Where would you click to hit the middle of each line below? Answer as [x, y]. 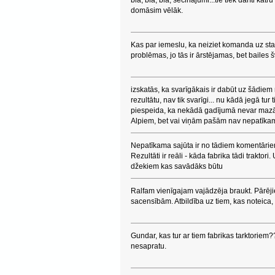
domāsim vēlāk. [157, 10]
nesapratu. [149, 246]
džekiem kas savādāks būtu [177, 166]
